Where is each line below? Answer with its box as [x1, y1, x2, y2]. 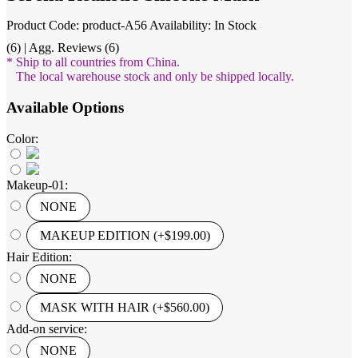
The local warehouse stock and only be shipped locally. [6, 70, 294, 84]
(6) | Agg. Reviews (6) [6, 41, 119, 55]
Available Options [6, 98, 124, 116]
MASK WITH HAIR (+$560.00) [40, 300, 209, 314]
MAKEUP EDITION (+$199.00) [40, 228, 210, 242]
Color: [6, 131, 38, 145]
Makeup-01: [6, 177, 68, 192]
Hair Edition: [6, 249, 72, 264]
